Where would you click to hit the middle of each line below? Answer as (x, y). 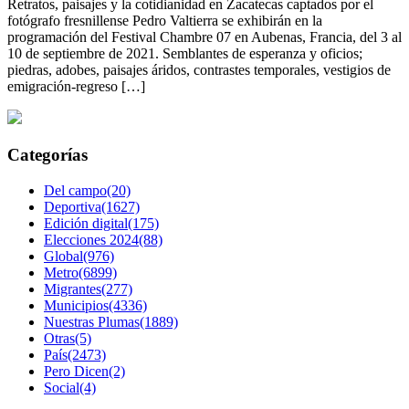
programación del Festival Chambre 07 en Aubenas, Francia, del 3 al (204, 37)
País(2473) (75, 354)
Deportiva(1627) (92, 206)
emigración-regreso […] (76, 87)
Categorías (47, 154)
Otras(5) (68, 338)
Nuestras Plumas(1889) (111, 321)
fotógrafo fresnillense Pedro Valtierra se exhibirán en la (165, 21)
